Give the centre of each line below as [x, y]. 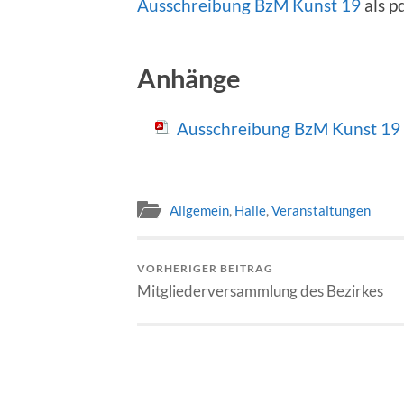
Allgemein [199, 211]
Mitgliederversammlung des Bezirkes [260, 291]
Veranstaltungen [321, 211]
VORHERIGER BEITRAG [205, 269]
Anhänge [189, 78]
